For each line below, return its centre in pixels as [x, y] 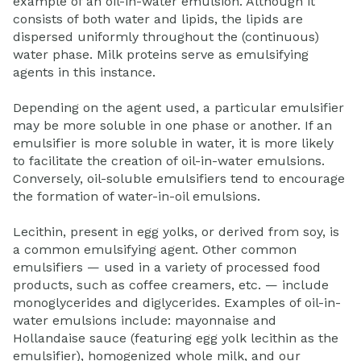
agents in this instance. [84, 72]
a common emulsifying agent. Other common [155, 250]
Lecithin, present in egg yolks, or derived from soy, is [176, 232]
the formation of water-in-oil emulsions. [137, 196]
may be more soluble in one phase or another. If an [172, 125]
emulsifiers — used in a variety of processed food [167, 268]
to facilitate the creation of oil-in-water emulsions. [169, 160]
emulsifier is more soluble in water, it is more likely [173, 143]
